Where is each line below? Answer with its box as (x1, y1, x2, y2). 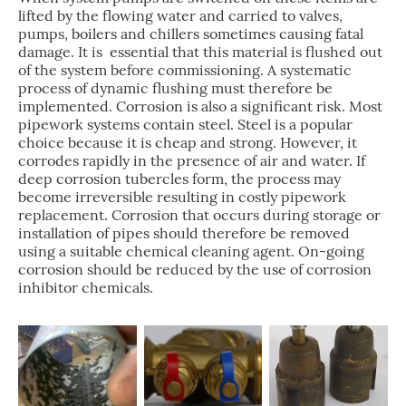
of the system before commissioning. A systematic (18, 61, 352, 80)
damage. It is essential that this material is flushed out (18, 43, 382, 62)
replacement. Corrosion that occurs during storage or (18, 206, 381, 225)
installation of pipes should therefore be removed (18, 224, 350, 243)
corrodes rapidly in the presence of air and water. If (18, 151, 365, 170)
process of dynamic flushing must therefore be (18, 79, 333, 98)
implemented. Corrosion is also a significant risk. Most (18, 97, 382, 116)
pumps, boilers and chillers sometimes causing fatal (18, 24, 363, 43)
